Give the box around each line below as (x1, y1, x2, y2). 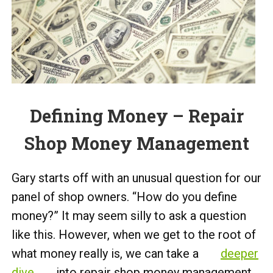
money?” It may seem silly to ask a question (12, 208, 246, 223)
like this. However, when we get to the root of (12, 227, 256, 242)
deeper (221, 246, 258, 261)
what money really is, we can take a (12, 246, 202, 261)
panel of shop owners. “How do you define (12, 190, 237, 204)
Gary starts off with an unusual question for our (12, 171, 261, 185)
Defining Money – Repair (29, 104, 244, 127)
